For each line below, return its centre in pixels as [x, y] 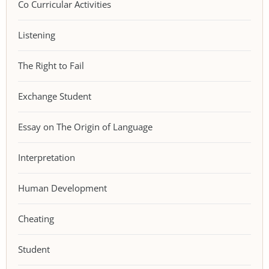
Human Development [62, 188]
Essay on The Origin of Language [85, 127]
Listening [37, 35]
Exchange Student [55, 96]
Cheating [36, 219]
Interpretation [47, 157]
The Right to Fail [51, 65]
